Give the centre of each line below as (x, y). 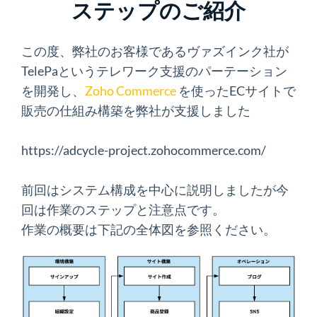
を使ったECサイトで (237, 91)
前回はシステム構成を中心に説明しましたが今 (155, 190)
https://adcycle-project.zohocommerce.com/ (144, 150)
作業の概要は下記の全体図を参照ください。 (149, 229)
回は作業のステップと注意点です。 (123, 209)
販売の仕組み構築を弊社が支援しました (136, 110)
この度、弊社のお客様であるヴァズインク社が (155, 51)
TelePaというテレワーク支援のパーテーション (154, 71)
